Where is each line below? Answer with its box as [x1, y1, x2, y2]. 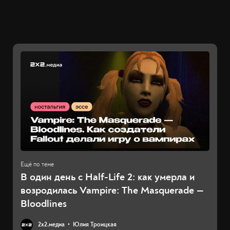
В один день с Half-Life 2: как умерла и [21, 170, 195, 183]
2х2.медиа [38, 220, 65, 228]
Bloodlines [21, 197, 67, 210]
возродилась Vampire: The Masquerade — [21, 183, 204, 197]
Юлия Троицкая [73, 220, 117, 228]
